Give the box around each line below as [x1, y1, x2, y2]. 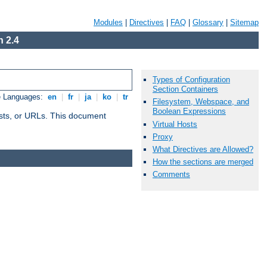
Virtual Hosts [153, 119, 197, 129]
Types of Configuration [153, 75, 230, 85]
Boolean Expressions [153, 107, 226, 116]
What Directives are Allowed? [153, 144, 253, 154]
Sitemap [230, 18, 259, 27]
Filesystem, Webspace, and [153, 97, 249, 107]
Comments [153, 170, 190, 179]
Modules [94, 18, 123, 27]
